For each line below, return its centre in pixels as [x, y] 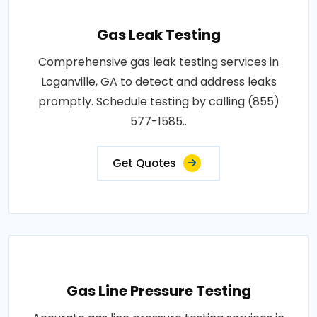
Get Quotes [144, 163]
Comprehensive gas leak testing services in [158, 62]
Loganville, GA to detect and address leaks [158, 82]
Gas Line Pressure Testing [158, 291]
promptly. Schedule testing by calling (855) [158, 102]
